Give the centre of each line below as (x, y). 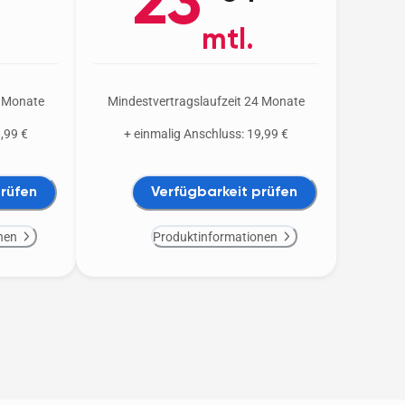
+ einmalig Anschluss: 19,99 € (206, 134)
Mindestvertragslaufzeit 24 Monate (206, 102)
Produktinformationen (215, 236)
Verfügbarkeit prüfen (224, 192)
